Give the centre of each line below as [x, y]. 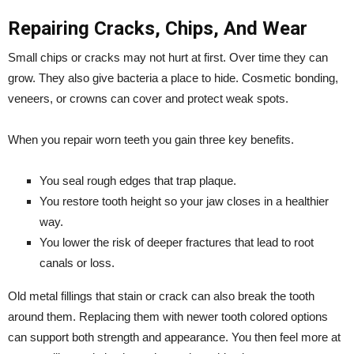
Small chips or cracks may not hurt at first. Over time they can [168, 57]
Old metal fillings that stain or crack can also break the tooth [161, 296]
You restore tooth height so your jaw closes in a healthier [184, 201]
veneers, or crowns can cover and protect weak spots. [148, 98]
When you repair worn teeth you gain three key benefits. [151, 139]
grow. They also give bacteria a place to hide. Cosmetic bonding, [173, 77]
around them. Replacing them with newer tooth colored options [168, 316]
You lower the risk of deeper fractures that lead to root [177, 242]
